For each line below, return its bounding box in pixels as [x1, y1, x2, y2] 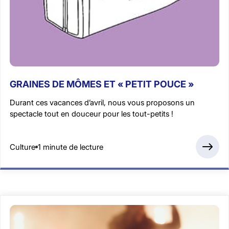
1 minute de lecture [38, 142, 103, 152]
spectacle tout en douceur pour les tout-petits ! [10, 109, 173, 119]
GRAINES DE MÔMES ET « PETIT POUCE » [10, 79, 194, 90]
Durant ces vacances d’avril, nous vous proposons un [10, 98, 195, 108]
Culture [10, 142, 35, 152]
